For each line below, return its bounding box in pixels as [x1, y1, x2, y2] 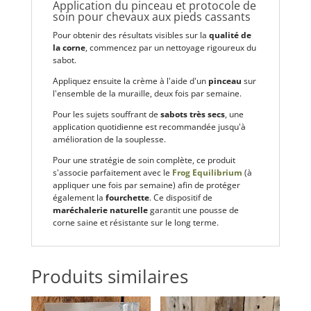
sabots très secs [160, 108, 225, 120]
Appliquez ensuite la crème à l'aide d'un [52, 74, 208, 87]
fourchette [105, 191, 149, 203]
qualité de [208, 28, 251, 41]
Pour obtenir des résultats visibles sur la [52, 28, 209, 41]
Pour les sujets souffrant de [52, 108, 160, 120]
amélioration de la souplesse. [52, 133, 166, 145]
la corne [52, 41, 85, 53]
